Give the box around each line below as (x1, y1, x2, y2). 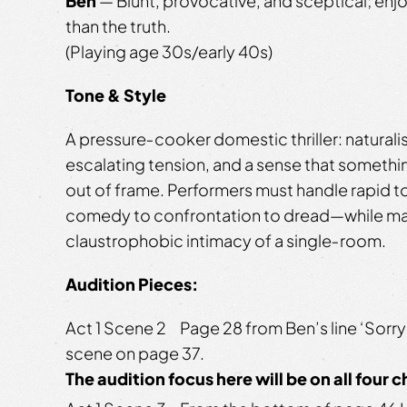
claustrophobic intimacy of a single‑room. (65, 229, 386, 251)
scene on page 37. (65, 342, 204, 363)
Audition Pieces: (65, 273, 198, 294)
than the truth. (65, 15, 171, 36)
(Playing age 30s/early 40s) (65, 40, 273, 62)
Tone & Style (65, 84, 166, 105)
